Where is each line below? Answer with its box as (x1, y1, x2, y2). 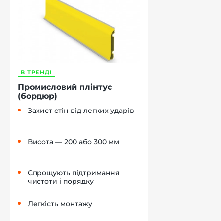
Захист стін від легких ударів (28, 106, 134, 115)
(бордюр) (18, 91, 57, 101)
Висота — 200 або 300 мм (28, 137, 119, 147)
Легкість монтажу (28, 199, 92, 209)
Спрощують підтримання (28, 168, 120, 178)
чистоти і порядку (28, 177, 94, 186)
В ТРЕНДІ (21, 69, 52, 76)
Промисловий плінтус (18, 82, 112, 92)
